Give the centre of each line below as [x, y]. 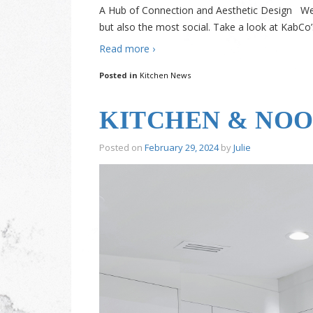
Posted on [122, 147]
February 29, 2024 [182, 147]
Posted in [119, 75]
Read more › [127, 48]
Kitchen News [165, 75]
